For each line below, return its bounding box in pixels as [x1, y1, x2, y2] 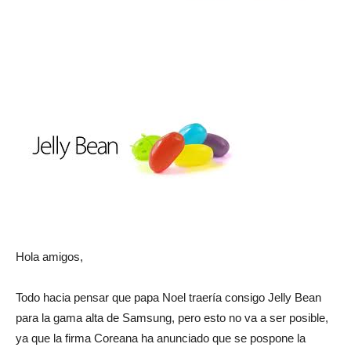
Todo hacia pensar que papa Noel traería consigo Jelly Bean [16, 291, 321, 305]
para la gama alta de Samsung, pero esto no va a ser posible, [16, 311, 328, 325]
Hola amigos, [16, 250, 83, 264]
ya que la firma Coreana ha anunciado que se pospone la [16, 331, 306, 346]
